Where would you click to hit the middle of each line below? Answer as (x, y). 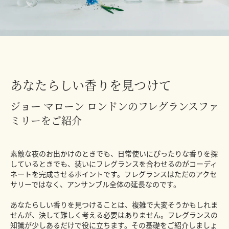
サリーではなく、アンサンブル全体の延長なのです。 (95, 184)
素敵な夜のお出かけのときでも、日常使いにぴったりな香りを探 (114, 154)
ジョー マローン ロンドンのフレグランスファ (114, 106)
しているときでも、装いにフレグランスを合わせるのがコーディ (114, 164)
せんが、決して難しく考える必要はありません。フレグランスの (114, 215)
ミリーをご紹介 (46, 121)
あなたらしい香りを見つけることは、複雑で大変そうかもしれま (114, 205)
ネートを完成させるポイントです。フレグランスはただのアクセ (113, 174)
